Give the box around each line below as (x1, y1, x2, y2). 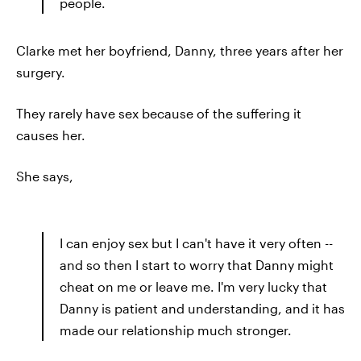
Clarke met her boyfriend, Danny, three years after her (16, 43, 343, 58)
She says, (16, 168, 73, 184)
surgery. (16, 64, 65, 80)
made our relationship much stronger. (60, 322, 292, 338)
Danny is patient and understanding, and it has (60, 301, 345, 316)
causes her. (16, 127, 85, 143)
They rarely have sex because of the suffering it (16, 106, 301, 121)
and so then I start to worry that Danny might (60, 257, 334, 272)
